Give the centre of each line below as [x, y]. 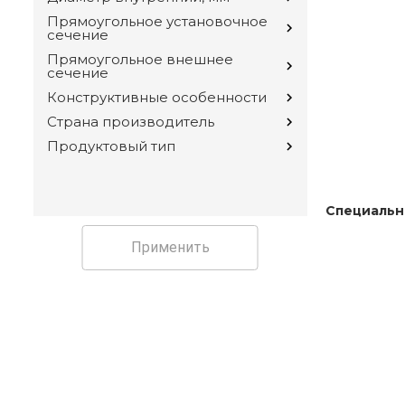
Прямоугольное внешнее [140, 60]
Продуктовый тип [111, 146]
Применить [170, 248]
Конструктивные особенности [157, 98]
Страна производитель [131, 122]
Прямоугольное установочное [157, 22]
